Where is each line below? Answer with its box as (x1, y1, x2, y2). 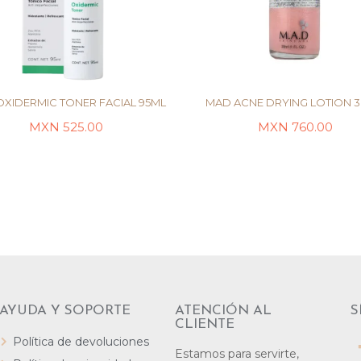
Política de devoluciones (12, 334, 149, 349)
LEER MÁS (268, 151, 323, 164)
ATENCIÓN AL (174, 304, 272, 317)
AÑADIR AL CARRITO (8, 151, 123, 164)
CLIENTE (174, 317, 234, 331)
